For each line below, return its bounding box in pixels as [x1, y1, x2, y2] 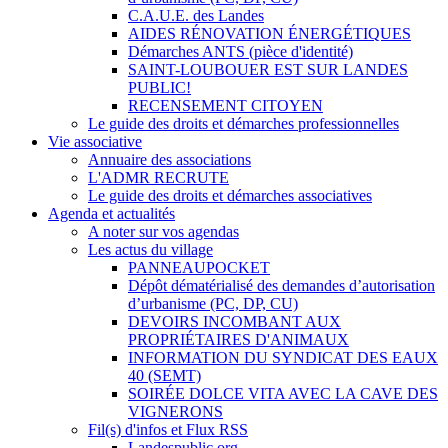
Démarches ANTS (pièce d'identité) [128, 42, 353, 60]
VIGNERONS [128, 402, 223, 420]
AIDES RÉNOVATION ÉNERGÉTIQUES [128, 24, 411, 42]
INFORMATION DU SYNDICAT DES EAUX [128, 348, 438, 366]
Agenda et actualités [48, 204, 175, 222]
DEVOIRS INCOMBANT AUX [128, 312, 341, 330]
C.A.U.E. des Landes [128, 6, 264, 24]
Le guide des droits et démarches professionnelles [88, 114, 399, 132]
